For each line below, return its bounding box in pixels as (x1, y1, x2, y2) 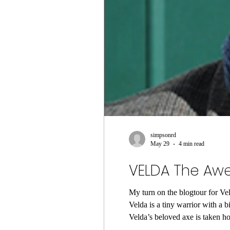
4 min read (179, 140, 204, 147)
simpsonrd (150, 131, 176, 139)
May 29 (150, 140, 169, 147)
